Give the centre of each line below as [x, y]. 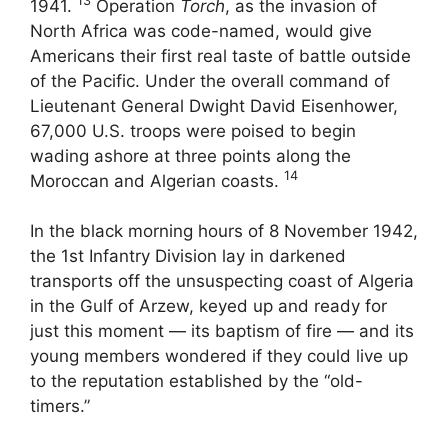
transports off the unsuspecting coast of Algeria [222, 281]
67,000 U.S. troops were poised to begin [193, 130]
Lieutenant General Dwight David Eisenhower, [214, 105]
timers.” [60, 406]
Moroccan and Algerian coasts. [157, 180]
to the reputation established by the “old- [196, 381]
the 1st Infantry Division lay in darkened [188, 256]
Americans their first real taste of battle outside [220, 55]
